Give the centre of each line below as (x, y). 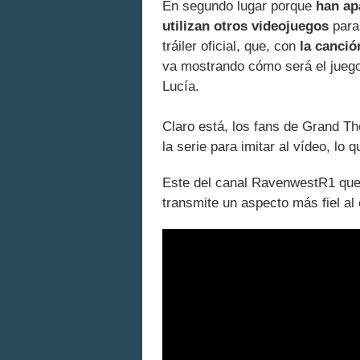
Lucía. (181, 86)
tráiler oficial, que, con (231, 46)
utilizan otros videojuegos (245, 26)
